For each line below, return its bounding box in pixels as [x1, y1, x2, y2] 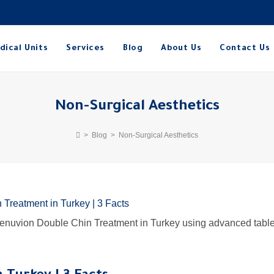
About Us [161, 44, 202, 53]
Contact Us [220, 44, 270, 53]
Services [66, 44, 105, 53]
